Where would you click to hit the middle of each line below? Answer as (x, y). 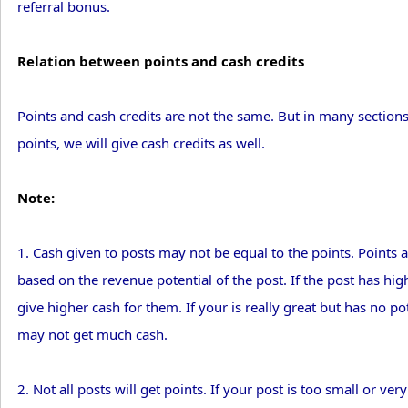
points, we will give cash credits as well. (141, 143)
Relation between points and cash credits (161, 61)
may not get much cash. (92, 335)
